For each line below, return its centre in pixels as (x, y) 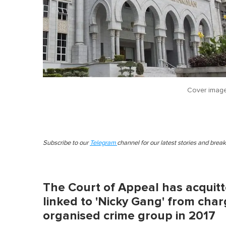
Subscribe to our (66, 143)
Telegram (103, 143)
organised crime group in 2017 (129, 215)
